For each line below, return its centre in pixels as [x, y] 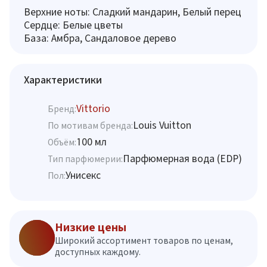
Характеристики [63, 80]
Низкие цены [91, 227]
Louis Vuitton [162, 125]
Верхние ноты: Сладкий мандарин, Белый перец [133, 12]
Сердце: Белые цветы [73, 25]
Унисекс [83, 175]
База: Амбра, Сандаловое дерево [100, 38]
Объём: [62, 142]
